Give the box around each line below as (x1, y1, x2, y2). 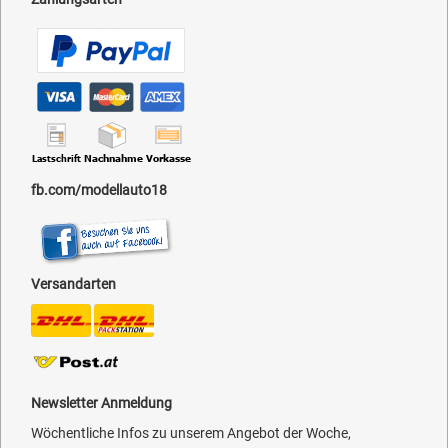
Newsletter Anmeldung (31, 394, 172, 411)
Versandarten (31, 275, 116, 292)
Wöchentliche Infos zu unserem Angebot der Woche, (31, 424, 351, 441)
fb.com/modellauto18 (31, 181, 167, 198)
